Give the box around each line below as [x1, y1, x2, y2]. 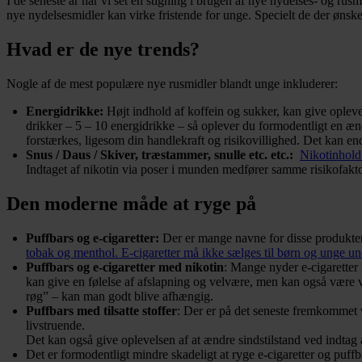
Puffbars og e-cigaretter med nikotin [26, 260, 224, 275]
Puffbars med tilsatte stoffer [26, 304, 177, 318]
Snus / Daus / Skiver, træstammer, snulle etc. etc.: [26, 148, 297, 162]
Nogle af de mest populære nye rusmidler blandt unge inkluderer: [6, 77, 338, 91]
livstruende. [26, 318, 85, 333]
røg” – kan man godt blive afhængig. [26, 289, 213, 304]
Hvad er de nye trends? [6, 39, 200, 61]
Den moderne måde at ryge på [6, 193, 256, 215]
